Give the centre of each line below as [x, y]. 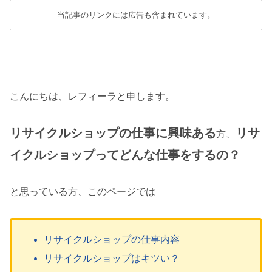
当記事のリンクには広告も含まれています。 [136, 15]
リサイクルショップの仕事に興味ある [113, 133]
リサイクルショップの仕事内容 [112, 240]
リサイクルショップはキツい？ [112, 259]
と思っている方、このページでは [83, 192]
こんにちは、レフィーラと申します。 [92, 96]
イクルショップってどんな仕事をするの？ [125, 155]
